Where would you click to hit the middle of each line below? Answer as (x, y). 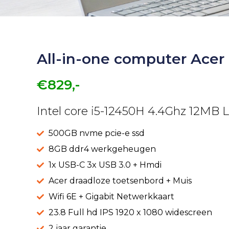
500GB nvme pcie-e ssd (96, 133)
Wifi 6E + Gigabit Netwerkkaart (111, 197)
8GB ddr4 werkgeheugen (102, 149)
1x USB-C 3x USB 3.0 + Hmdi (105, 165)
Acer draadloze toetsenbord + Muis (120, 181)
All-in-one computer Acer (131, 59)
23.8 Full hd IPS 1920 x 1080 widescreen (130, 213)
